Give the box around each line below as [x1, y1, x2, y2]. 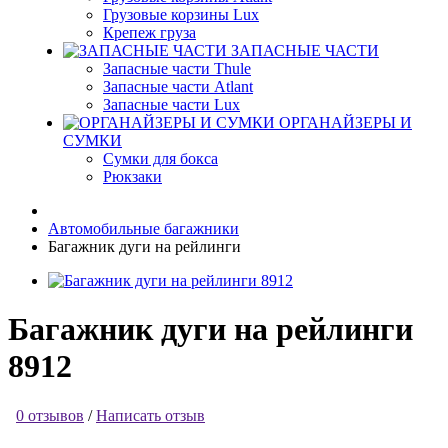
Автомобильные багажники [48, 220, 239, 237]
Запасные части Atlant [103, 78, 253, 95]
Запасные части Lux [103, 96, 240, 113]
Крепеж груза [103, 24, 196, 41]
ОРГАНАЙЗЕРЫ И [279, 114, 412, 131]
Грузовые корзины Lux [103, 6, 259, 23]
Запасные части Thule [103, 60, 251, 77]
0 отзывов [16, 406, 84, 424]
